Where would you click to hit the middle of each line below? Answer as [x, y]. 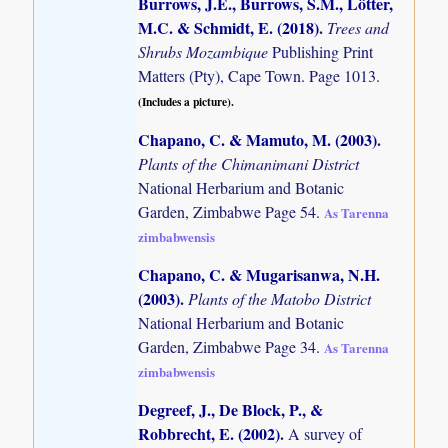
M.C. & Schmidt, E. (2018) [229, 28]
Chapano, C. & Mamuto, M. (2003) [258, 139]
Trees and [358, 28]
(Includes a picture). [186, 102]
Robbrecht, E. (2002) [209, 434]
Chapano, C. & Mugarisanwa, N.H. [259, 274]
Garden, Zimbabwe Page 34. [231, 346]
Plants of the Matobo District [280, 298]
